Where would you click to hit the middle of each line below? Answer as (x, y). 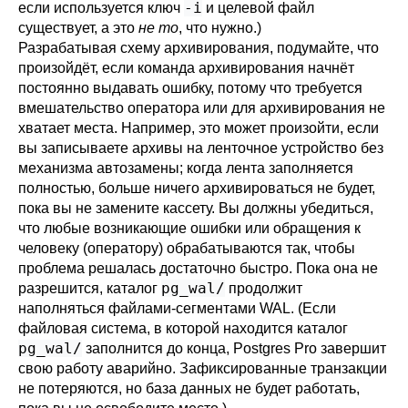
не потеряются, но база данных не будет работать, (189, 388)
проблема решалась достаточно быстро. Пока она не (198, 268)
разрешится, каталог (90, 288)
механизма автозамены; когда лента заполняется (186, 168)
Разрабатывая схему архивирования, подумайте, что (199, 48)
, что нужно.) (220, 28)
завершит (352, 348)
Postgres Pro (275, 348)
